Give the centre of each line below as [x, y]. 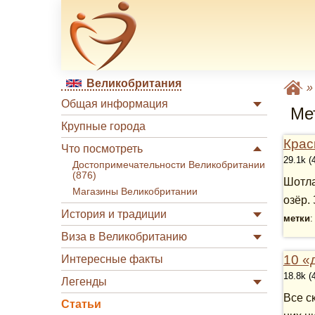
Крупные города [103, 126]
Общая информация [115, 104]
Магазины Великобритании [135, 192]
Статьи [81, 304]
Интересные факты [112, 259]
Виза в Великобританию [124, 237]
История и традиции [114, 214]
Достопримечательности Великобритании [169, 165]
